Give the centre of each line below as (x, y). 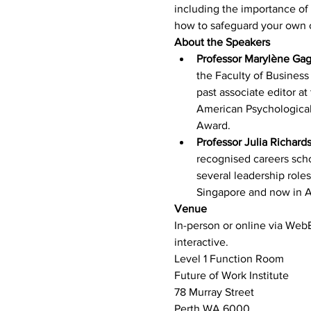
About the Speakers (222, 42)
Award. (213, 125)
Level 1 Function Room (229, 259)
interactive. (201, 242)
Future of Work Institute (231, 275)
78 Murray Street (214, 292)
